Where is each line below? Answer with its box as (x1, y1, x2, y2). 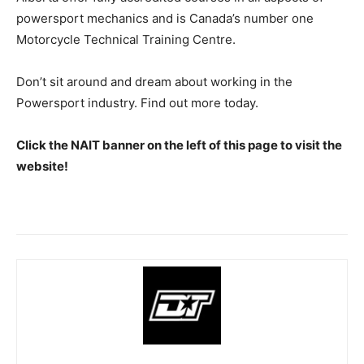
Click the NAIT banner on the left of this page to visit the (16, 137, 342, 154)
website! (16, 158, 68, 175)
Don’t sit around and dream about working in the (16, 74, 292, 90)
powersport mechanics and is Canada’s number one (16, 11, 314, 27)
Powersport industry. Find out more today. (16, 95, 258, 111)
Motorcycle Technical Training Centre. (16, 32, 236, 48)
